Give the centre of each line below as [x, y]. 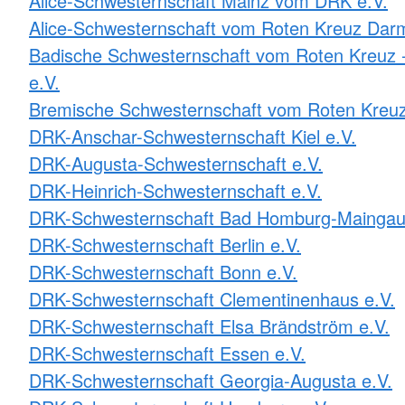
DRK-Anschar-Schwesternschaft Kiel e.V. [193, 136]
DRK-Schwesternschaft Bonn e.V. [163, 271]
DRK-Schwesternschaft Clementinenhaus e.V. [212, 298]
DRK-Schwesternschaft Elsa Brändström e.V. [209, 325]
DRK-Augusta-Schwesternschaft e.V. [176, 163]
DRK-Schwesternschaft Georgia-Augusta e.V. [211, 380]
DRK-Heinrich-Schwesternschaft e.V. [175, 190]
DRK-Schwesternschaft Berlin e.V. [165, 244]
